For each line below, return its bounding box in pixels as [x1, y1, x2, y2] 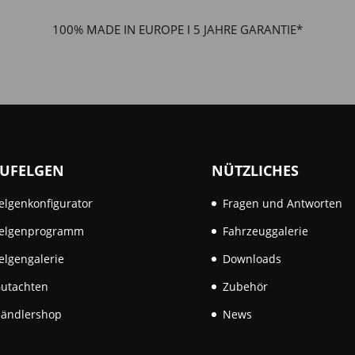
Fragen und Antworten [222, 195, 342, 211]
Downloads [222, 250, 281, 266]
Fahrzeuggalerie [222, 223, 308, 239]
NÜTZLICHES [211, 160, 299, 180]
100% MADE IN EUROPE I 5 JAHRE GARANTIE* [52, 21, 303, 38]
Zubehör [222, 278, 268, 294]
